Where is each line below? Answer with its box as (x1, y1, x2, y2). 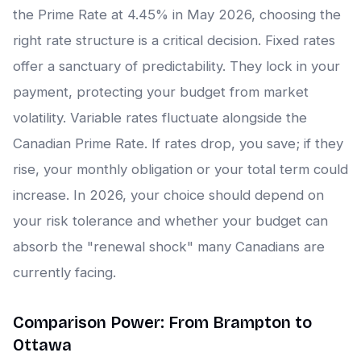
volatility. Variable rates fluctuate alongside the (13, 110, 307, 127)
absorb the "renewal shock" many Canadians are (13, 239, 325, 255)
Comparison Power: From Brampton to (13, 313, 312, 333)
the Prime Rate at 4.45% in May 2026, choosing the (13, 6, 341, 23)
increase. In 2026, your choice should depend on (13, 187, 324, 204)
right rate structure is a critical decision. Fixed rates (13, 32, 335, 49)
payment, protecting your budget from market (13, 84, 309, 101)
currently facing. (13, 264, 116, 281)
